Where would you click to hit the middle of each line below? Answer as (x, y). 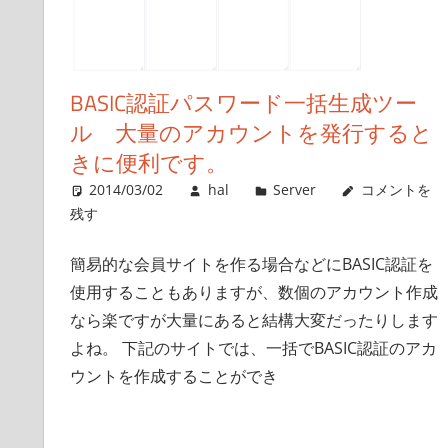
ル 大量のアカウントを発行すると (251, 133)
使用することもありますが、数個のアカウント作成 (253, 292)
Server (295, 190)
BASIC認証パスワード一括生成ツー (243, 103)
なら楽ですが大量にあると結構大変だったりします (253, 320)
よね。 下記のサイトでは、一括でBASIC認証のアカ (253, 348)
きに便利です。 (148, 163)
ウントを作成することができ (173, 376)
